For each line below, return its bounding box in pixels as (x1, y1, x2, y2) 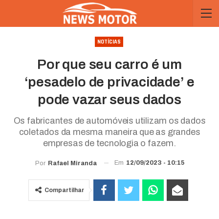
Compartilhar (44, 186, 84, 194)
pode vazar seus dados (38, 92, 181, 107)
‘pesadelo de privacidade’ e (24, 74, 195, 89)
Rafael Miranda (47, 159, 97, 167)
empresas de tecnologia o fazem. (43, 138, 176, 148)
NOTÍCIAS (97, 38, 121, 45)
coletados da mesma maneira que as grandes (19, 127, 200, 137)
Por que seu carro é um (37, 57, 182, 72)
